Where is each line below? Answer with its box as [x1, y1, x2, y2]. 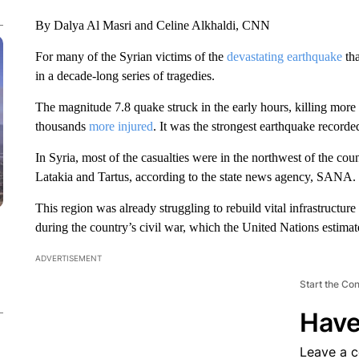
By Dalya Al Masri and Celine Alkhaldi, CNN [34, 18, 270, 32]
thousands [34, 119, 89, 133]
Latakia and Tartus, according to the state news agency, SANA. [34, 170, 356, 184]
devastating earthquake [226, 50, 342, 63]
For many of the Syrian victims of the [34, 50, 227, 63]
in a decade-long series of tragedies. [34, 69, 215, 83]
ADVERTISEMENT [34, 253, 102, 263]
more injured [88, 119, 153, 133]
